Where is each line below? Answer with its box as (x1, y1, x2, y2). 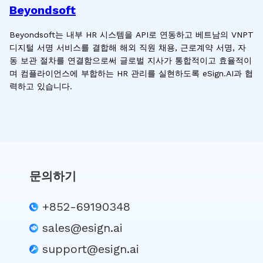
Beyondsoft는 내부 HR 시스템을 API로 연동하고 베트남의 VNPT (9, 30, 254, 39)
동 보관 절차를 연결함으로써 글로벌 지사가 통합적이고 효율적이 (9, 56, 252, 65)
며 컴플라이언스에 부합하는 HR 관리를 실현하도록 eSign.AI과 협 (9, 69, 253, 78)
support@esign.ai (42, 242, 139, 256)
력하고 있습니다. (9, 82, 72, 91)
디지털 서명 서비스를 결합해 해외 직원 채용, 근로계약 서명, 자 (9, 43, 246, 52)
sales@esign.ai (42, 221, 123, 235)
